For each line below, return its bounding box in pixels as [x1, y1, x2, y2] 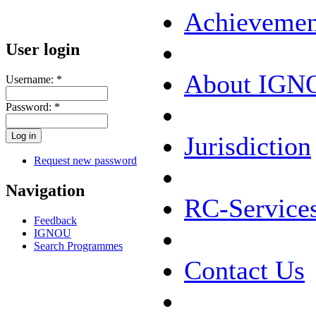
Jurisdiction [184, 130, 311, 161]
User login [6, 39, 80, 59]
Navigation [6, 181, 85, 200]
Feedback [34, 214, 77, 226]
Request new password [34, 154, 137, 166]
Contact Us [184, 255, 305, 285]
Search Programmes [34, 239, 123, 252]
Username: [6, 73, 56, 85]
